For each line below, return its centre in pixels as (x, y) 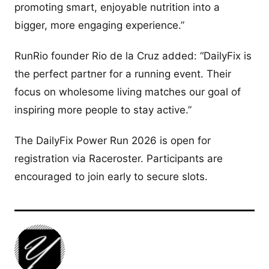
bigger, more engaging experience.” (99, 25)
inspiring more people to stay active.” (103, 110)
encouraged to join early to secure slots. (111, 177)
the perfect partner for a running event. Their (123, 74)
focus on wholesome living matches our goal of (128, 92)
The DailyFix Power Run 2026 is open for (113, 141)
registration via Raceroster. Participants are (119, 159)
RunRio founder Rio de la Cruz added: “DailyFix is (133, 56)
